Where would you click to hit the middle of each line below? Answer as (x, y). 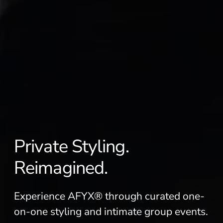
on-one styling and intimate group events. (111, 212)
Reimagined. (61, 168)
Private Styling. (71, 147)
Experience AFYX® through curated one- (109, 196)
